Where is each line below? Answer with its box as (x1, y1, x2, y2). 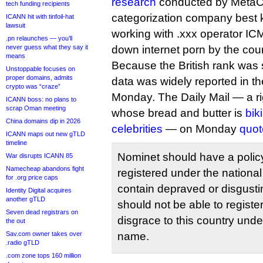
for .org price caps (6, 174, 58, 181)
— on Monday (163, 123, 240, 135)
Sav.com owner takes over (6, 230, 82, 237)
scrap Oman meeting (6, 104, 66, 112)
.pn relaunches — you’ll (6, 35, 72, 42)
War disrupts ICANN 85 (6, 152, 73, 159)
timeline (6, 139, 27, 146)
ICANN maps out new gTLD (6, 130, 85, 137)
